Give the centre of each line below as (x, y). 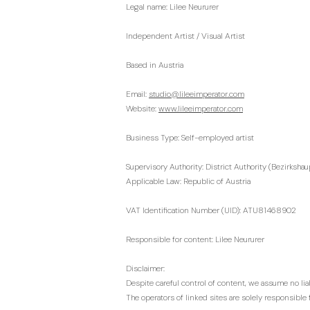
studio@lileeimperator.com (197, 94)
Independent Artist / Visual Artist (185, 36)
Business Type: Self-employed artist (190, 138)
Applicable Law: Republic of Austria (188, 181)
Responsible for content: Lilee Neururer (195, 239)
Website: (142, 109)
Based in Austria (155, 65)
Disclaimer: (145, 268)
